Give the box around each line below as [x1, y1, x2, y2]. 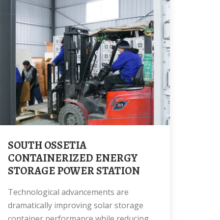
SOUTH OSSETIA [8, 138, 14, 153]
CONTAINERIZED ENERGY [8, 151, 137, 165]
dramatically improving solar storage [8, 200, 143, 211]
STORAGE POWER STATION [8, 164, 140, 178]
